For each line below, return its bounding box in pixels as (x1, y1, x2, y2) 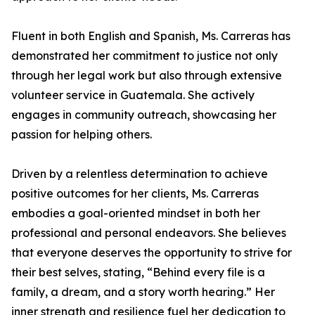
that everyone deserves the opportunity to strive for (11, 245, 292, 259)
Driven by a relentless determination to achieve (11, 167, 268, 181)
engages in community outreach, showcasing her (11, 108, 276, 122)
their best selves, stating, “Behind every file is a (11, 265, 265, 279)
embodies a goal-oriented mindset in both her (11, 206, 260, 220)
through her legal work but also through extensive (11, 68, 282, 82)
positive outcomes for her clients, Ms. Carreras (11, 186, 259, 200)
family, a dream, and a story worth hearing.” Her (11, 285, 275, 299)
